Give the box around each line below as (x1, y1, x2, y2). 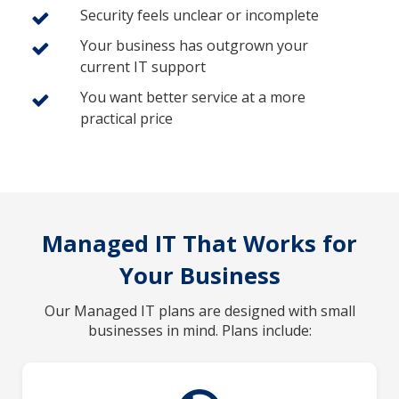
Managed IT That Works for (42, 227, 357, 259)
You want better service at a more (80, 86, 305, 107)
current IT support (80, 56, 206, 77)
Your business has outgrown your (80, 35, 308, 55)
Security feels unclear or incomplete (80, 4, 319, 25)
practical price (80, 108, 173, 128)
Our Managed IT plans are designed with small (44, 300, 355, 321)
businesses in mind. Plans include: (87, 320, 312, 340)
